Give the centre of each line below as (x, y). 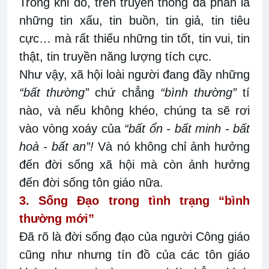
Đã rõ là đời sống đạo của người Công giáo (134, 236)
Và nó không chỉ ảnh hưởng (172, 146)
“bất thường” (54, 92)
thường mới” (57, 218)
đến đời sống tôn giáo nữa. (91, 182)
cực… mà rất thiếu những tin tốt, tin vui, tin (134, 38)
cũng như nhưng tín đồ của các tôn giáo (134, 254)
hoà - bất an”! (57, 146)
